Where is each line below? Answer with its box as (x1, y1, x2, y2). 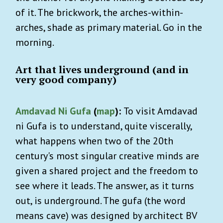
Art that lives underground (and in (15, 62, 189, 76)
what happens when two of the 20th (15, 134, 173, 147)
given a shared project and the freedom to (15, 164, 198, 177)
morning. (15, 35, 54, 49)
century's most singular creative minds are (15, 149, 199, 162)
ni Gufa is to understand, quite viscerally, (15, 119, 192, 132)
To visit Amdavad (123, 104, 198, 117)
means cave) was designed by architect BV (15, 209, 197, 222)
